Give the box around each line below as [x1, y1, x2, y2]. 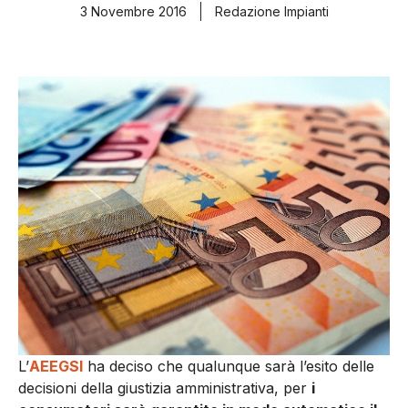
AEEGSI [29, 356, 83, 375]
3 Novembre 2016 [79, 4, 187, 20]
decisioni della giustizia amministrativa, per [18, 378, 311, 397]
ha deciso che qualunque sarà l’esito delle [83, 356, 374, 375]
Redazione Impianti [214, 4, 329, 20]
